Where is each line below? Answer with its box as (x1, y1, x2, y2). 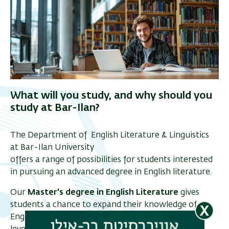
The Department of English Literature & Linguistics (10, 131, 209, 140)
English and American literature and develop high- (10, 213, 205, 222)
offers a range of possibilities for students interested (10, 156, 213, 165)
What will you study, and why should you (10, 90, 212, 101)
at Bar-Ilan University (10, 144, 94, 152)
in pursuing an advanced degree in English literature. (10, 168, 212, 177)
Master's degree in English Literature (28, 189, 180, 197)
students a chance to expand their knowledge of (10, 201, 197, 210)
